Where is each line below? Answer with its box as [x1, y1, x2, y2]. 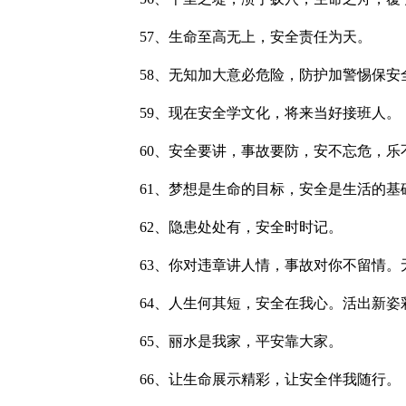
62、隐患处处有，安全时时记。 [111, 219, 343, 235]
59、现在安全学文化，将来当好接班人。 [111, 105, 401, 121]
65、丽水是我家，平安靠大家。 [111, 333, 343, 349]
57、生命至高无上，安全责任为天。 [111, 29, 372, 44]
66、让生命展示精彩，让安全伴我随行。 [111, 372, 401, 387]
